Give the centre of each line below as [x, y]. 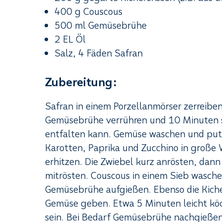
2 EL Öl [70, 39]
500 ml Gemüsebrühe [101, 25]
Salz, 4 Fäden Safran [99, 53]
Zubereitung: [81, 82]
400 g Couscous [89, 11]
